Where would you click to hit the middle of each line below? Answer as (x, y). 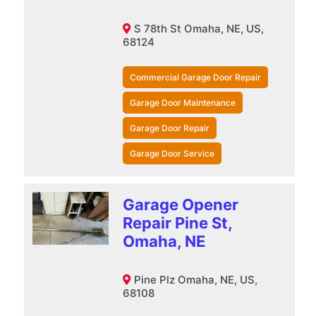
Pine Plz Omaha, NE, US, (195, 279)
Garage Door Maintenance (182, 102)
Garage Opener (180, 204)
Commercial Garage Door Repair (195, 77)
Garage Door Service (172, 153)
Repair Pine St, (177, 223)
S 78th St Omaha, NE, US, (199, 28)
